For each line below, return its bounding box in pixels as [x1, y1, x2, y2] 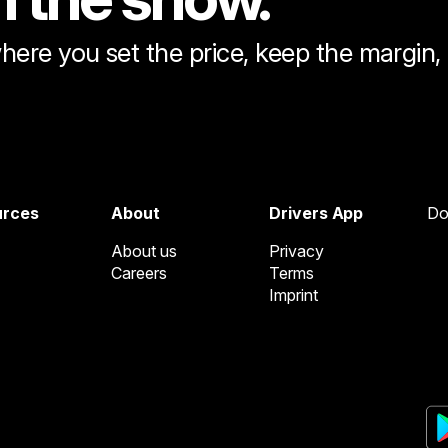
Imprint [269, 284, 318, 305]
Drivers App [269, 202, 364, 223]
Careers [111, 262, 167, 283]
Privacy [269, 240, 324, 261]
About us [111, 240, 177, 261]
